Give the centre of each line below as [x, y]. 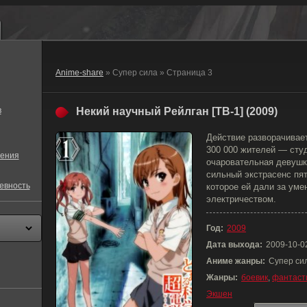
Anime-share [79, 73]
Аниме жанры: [236, 261]
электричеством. [241, 199]
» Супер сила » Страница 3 [158, 73]
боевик [255, 278]
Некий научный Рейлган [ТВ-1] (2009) [177, 111]
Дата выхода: [234, 245]
